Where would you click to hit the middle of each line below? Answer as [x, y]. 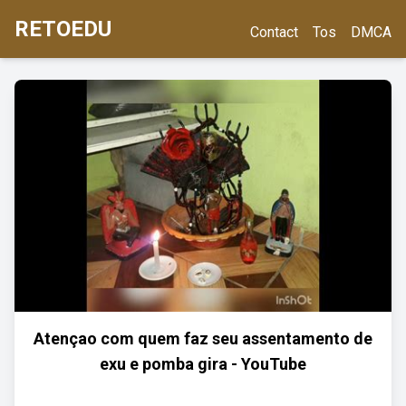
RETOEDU [63, 29]
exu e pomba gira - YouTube [203, 364]
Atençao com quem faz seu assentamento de [203, 338]
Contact [274, 32]
